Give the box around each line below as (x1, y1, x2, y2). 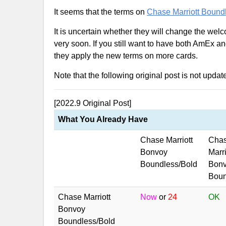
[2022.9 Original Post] (54, 99, 131, 107)
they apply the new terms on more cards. (54, 51, 198, 60)
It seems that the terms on (54, 8, 147, 16)
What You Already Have (58, 115, 148, 124)
